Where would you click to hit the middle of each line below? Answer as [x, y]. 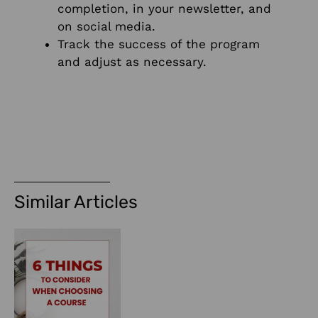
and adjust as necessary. [132, 61]
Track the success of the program [159, 44]
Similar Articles [76, 202]
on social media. [106, 26]
